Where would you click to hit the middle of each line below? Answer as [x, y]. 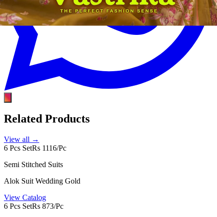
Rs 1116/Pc [49, 148]
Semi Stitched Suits [33, 165]
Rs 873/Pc [48, 206]
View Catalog [25, 198]
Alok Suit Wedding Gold [42, 181]
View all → [22, 139]
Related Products [47, 119]
